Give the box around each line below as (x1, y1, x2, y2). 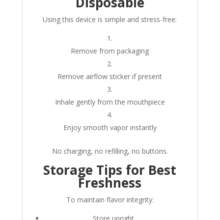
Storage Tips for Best (43, 161, 177, 179)
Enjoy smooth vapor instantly (63, 123, 157, 133)
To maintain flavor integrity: (66, 195, 154, 205)
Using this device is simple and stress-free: (43, 15, 177, 25)
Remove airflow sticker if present (57, 72, 163, 82)
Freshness (78, 174, 142, 192)
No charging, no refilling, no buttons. (52, 146, 168, 156)
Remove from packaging (71, 46, 149, 56)
